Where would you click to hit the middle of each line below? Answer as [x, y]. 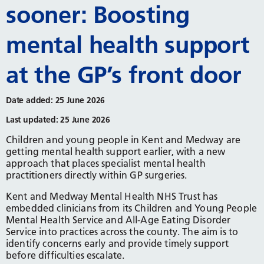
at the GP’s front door [124, 75]
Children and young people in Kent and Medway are [123, 140]
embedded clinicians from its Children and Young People [132, 208]
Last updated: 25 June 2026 [58, 119]
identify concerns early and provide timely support [118, 244]
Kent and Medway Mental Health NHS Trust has [112, 197]
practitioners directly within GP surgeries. [97, 175]
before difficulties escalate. [65, 255]
